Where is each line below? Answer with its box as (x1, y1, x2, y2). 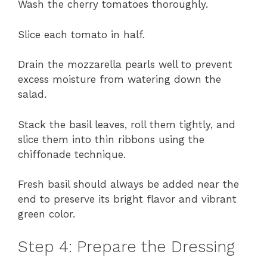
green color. (18, 208, 75, 221)
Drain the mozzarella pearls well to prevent (18, 58, 232, 71)
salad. (18, 88, 46, 101)
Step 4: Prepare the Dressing (18, 237, 235, 256)
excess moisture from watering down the (18, 73, 221, 86)
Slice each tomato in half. (18, 28, 145, 41)
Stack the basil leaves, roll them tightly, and (18, 118, 235, 131)
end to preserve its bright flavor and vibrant (18, 193, 237, 206)
